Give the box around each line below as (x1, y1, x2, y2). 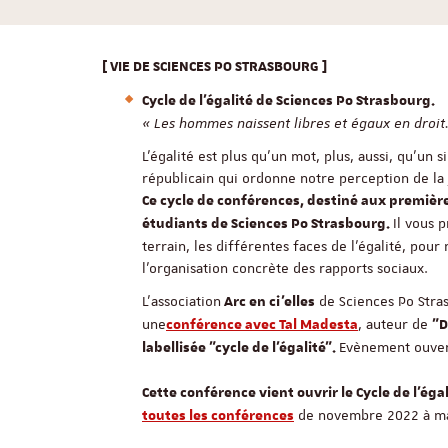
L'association (142, 292, 221, 310)
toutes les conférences (142, 407, 294, 425)
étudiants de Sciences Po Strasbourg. (142, 215, 393, 233)
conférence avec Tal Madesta (166, 316, 358, 334)
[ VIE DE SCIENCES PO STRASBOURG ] (102, 58, 327, 76)
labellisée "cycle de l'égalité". (142, 339, 339, 357)
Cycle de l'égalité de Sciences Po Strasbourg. (142, 92, 435, 110)
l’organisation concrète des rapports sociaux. (142, 259, 428, 277)
